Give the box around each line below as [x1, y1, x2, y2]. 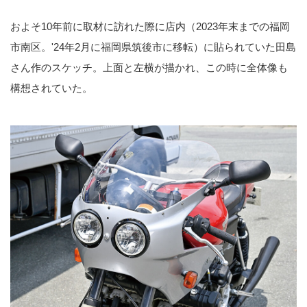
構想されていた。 [10, 82, 93, 95]
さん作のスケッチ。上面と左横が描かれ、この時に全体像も [10, 62, 288, 74]
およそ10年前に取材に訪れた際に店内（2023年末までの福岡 [10, 21, 290, 33]
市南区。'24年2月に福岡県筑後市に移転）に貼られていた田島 [10, 41, 296, 53]
